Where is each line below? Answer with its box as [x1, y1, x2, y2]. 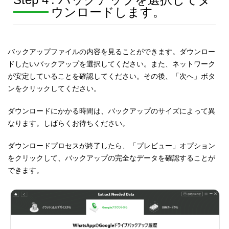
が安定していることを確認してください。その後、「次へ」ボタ [8, 72, 216, 81]
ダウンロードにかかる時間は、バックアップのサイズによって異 [8, 107, 216, 116]
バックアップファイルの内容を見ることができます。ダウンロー [8, 48, 216, 56]
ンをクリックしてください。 [8, 84, 101, 93]
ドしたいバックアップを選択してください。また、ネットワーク [8, 60, 216, 68]
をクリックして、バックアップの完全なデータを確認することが [8, 154, 216, 163]
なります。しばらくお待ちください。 [8, 119, 130, 128]
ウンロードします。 [51, 5, 165, 19]
